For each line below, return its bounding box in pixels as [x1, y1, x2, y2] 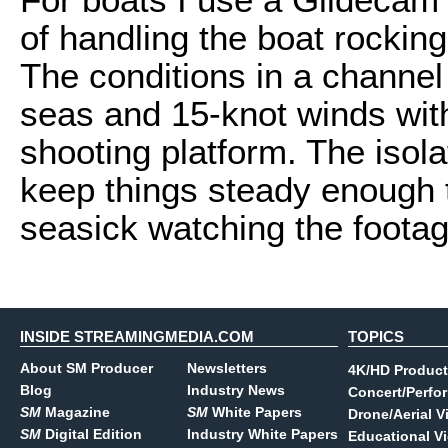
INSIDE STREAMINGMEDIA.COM [20, 328, 254, 345]
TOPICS [348, 328, 404, 345]
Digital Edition [41, 426, 142, 442]
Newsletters [187, 360, 267, 376]
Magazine [41, 404, 110, 420]
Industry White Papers [187, 426, 338, 442]
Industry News [187, 382, 285, 398]
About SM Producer [20, 360, 153, 376]
